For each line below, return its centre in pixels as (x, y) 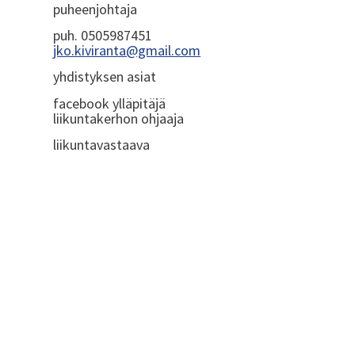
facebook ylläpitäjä (110, 103)
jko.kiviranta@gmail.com (127, 50)
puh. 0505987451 (103, 35)
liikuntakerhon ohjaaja (119, 118)
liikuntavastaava (102, 145)
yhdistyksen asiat (105, 77)
